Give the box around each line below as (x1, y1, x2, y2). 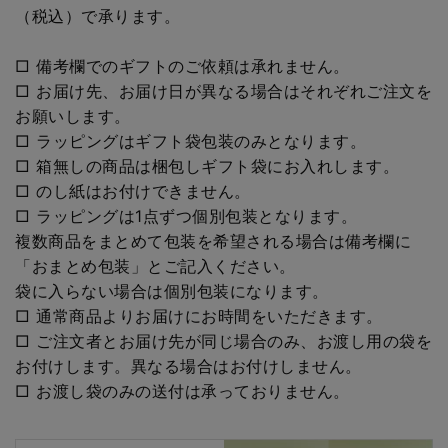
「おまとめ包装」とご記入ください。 (15, 256, 296, 277)
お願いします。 (15, 106, 131, 127)
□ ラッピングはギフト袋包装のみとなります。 (15, 131, 366, 152)
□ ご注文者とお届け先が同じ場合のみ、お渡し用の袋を (15, 331, 432, 352)
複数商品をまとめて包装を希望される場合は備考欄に (15, 231, 411, 252)
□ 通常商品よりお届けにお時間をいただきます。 (15, 306, 383, 327)
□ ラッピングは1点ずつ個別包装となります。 (15, 206, 357, 227)
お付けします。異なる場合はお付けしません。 (15, 356, 362, 377)
